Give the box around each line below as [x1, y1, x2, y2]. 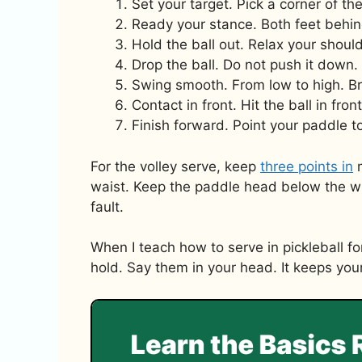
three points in [260, 158, 353, 175]
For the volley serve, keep [90, 158, 260, 175]
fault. [90, 198, 124, 215]
